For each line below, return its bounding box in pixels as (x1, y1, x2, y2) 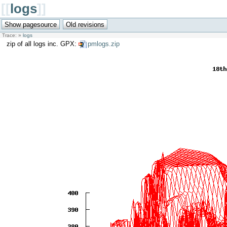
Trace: (2, 32, 17, 38)
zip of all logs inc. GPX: (6, 40, 79, 48)
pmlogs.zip (87, 40, 120, 48)
